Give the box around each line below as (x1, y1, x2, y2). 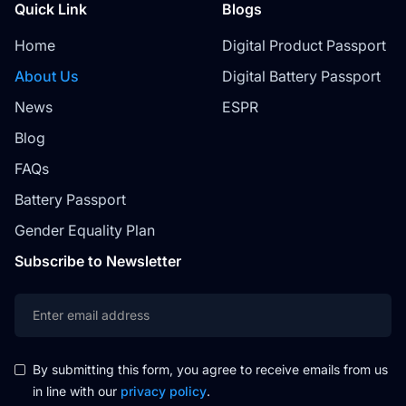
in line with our (33, 382, 121, 399)
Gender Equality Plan (14, 220, 155, 239)
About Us (14, 66, 79, 85)
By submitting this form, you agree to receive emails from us (33, 361, 388, 377)
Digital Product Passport (221, 35, 386, 54)
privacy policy (121, 382, 207, 399)
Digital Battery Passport (221, 66, 381, 85)
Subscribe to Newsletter (14, 251, 181, 270)
